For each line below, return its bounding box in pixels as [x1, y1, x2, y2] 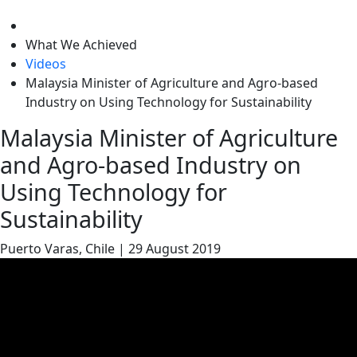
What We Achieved [25, 36, 137, 53]
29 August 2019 [128, 240, 221, 257]
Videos [25, 55, 66, 73]
